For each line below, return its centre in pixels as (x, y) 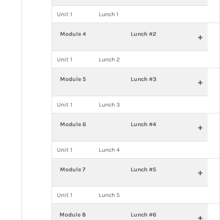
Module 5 (73, 79)
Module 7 (73, 169)
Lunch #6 (143, 215)
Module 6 (73, 124)
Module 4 (73, 34)
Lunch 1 (108, 14)
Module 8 (73, 215)
